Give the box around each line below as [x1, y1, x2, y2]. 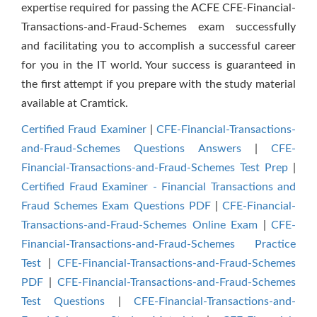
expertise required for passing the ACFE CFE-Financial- [21, 2, 296, 13]
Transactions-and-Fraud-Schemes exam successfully [21, 21, 296, 33]
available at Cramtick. [21, 98, 128, 109]
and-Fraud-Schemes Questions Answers [21, 143, 241, 154]
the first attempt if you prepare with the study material [21, 79, 296, 90]
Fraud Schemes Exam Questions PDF [21, 200, 211, 212]
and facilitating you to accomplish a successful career [21, 40, 296, 52]
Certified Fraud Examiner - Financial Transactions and [21, 181, 296, 192]
